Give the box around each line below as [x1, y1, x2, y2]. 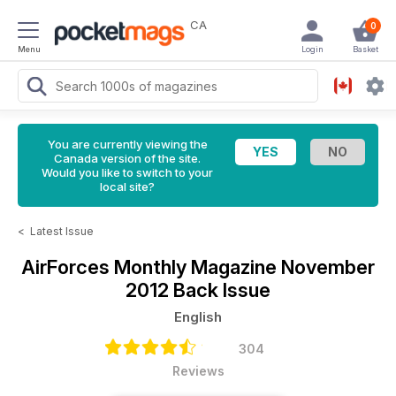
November [281, 255, 375, 278]
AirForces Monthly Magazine [21, 255, 281, 278]
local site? [100, 179, 155, 194]
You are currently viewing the [47, 137, 208, 151]
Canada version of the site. [54, 151, 201, 165]
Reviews [171, 363, 225, 378]
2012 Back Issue [126, 278, 270, 301]
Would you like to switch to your [42, 165, 213, 179]
